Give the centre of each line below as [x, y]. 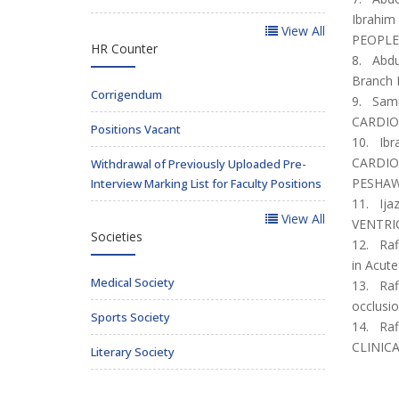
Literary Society [133, 351]
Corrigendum [126, 94]
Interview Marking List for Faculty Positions [206, 183]
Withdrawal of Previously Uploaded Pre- [199, 163]
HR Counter [124, 48]
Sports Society [130, 317]
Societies [117, 236]
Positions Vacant [136, 129]
